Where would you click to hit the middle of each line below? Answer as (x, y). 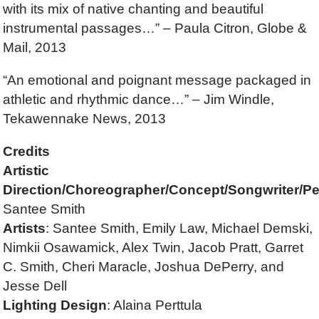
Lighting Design (55, 305)
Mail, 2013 (35, 47)
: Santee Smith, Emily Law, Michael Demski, (179, 228)
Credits (27, 151)
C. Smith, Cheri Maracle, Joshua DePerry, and (144, 266)
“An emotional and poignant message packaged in (157, 80)
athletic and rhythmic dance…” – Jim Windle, (139, 99)
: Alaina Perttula (155, 305)
